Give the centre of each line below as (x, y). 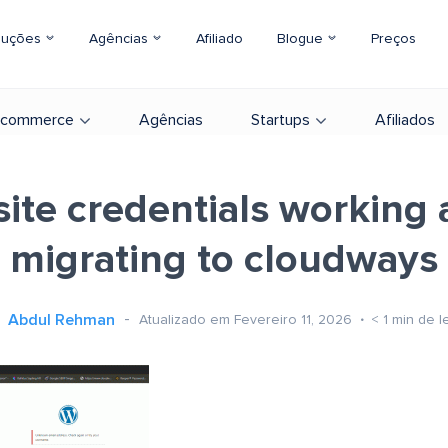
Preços (393, 39)
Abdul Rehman (61, 320)
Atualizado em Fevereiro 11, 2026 (247, 319)
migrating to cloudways (224, 260)
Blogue (302, 39)
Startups (280, 120)
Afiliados (405, 120)
